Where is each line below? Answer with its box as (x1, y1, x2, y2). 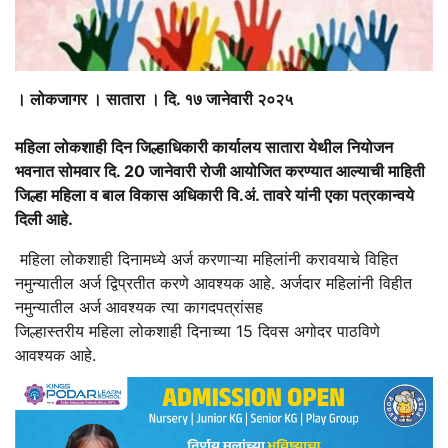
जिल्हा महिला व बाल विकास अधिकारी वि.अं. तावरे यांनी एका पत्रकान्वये (15, 184, 414, 205)
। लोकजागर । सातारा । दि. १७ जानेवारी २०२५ (15, 88, 293, 109)
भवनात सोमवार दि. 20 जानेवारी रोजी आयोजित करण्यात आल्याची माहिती (15, 160, 425, 181)
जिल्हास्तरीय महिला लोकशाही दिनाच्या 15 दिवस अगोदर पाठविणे (15, 320, 380, 341)
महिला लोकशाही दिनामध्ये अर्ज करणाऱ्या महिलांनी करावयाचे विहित (15, 248, 398, 269)
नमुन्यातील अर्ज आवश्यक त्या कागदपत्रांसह (15, 296, 263, 317)
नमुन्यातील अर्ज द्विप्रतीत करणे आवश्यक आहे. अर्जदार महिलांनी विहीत (15, 272, 412, 293)
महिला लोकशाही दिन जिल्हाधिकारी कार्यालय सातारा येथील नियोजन (15, 136, 393, 157)
